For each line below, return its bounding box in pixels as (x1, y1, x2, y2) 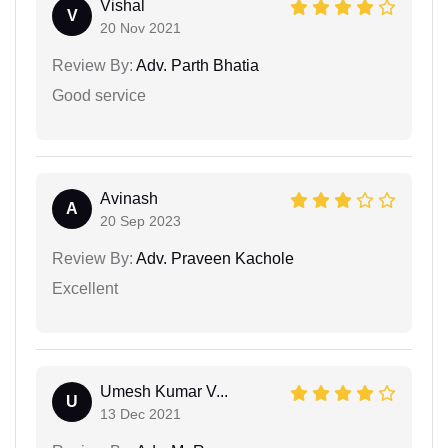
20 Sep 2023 (100, 213, 181, 230)
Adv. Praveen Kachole (133, 250, 294, 268)
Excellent (52, 280, 118, 298)
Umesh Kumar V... (100, 383, 228, 401)
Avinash (100, 190, 158, 208)
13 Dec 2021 (100, 406, 181, 423)
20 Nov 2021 (100, 20, 181, 37)
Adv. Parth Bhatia (133, 57, 259, 75)
